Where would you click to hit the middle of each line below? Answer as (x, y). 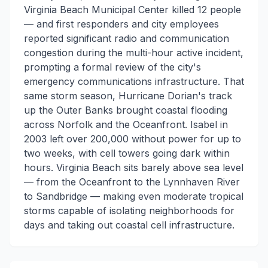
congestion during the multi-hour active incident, (134, 53)
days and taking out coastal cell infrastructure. (129, 225)
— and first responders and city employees (121, 24)
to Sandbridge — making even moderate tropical (134, 196)
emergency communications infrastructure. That (134, 81)
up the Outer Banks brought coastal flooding (126, 110)
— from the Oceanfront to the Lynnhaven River (132, 182)
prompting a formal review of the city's (112, 67)
